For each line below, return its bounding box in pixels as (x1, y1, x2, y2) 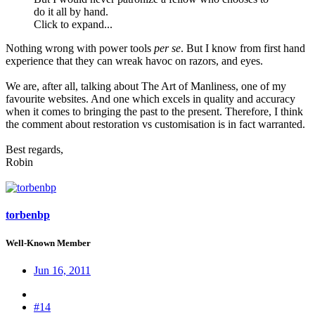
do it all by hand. (34, 6, 108, 18)
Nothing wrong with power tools (6, 42, 154, 55)
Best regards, (6, 143, 63, 156)
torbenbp (6, 209, 50, 221)
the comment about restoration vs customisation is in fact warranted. (6, 118, 308, 131)
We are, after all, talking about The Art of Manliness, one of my (6, 80, 286, 93)
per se (154, 42, 181, 55)
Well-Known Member (6, 237, 91, 248)
